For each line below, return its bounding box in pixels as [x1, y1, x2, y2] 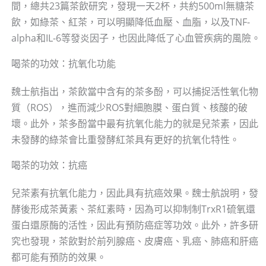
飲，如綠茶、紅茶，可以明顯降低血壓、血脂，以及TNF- [11, 15, 250, 29]
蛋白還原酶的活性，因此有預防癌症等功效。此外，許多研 [11, 218, 258, 232]
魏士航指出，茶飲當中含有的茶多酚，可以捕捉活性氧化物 [11, 85, 258, 99]
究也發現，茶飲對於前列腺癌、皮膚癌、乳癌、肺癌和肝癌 [11, 235, 258, 248]
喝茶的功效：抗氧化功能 [11, 57, 116, 71]
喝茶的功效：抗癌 [11, 159, 87, 172]
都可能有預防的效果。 [11, 251, 106, 264]
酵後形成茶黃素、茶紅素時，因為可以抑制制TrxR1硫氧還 [11, 202, 255, 216]
